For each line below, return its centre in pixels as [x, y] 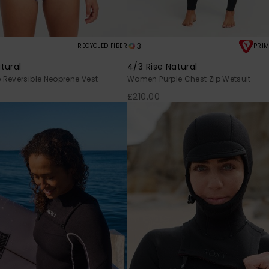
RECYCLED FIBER [102, 46]
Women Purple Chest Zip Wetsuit [189, 79]
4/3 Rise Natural [162, 67]
